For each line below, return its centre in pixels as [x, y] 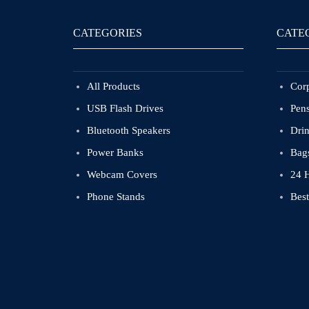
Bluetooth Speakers [129, 131]
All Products [113, 87]
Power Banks [115, 153]
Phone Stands [116, 197]
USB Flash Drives [125, 109]
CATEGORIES [108, 33]
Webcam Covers [122, 175]
